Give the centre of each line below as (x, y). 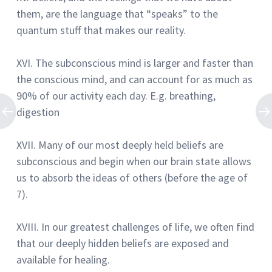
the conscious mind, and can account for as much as (134, 79)
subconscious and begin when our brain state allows (134, 161)
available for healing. (63, 259)
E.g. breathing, (183, 95)
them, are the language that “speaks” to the (117, 13)
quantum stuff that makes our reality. (101, 30)
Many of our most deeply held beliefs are (131, 144)
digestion (38, 112)
